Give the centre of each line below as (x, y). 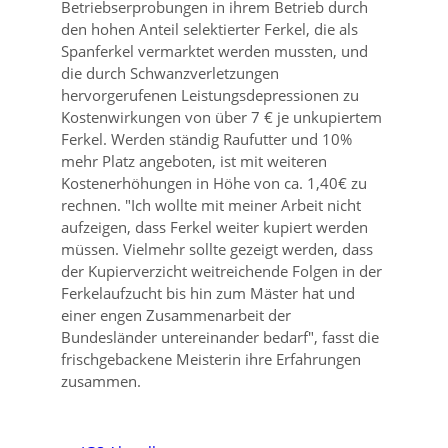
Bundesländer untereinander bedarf (184, 337)
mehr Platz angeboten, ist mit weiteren (193, 161)
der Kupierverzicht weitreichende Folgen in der (221, 271)
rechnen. (92, 205)
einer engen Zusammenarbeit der (175, 315)
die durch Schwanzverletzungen (169, 73)
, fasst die (346, 337)
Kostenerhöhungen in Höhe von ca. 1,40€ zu (213, 183)
